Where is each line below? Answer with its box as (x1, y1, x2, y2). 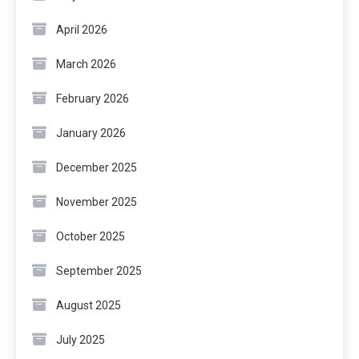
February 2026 (56, 92, 129, 106)
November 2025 (56, 196, 137, 209)
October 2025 (56, 230, 125, 244)
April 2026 (56, 23, 107, 37)
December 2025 (56, 161, 137, 175)
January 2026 (56, 127, 126, 140)
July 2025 (56, 333, 105, 347)
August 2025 (56, 299, 121, 313)
